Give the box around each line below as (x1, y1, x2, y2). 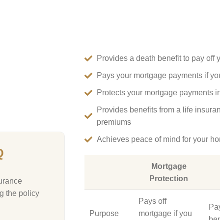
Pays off (138, 197, 166, 205)
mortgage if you (138, 209, 192, 218)
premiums (97, 118, 131, 126)
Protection (149, 174, 188, 183)
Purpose (89, 209, 119, 218)
